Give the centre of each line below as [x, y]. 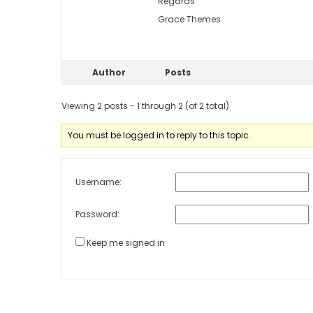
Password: [97, 214]
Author [109, 72]
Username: [99, 182]
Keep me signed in [126, 242]
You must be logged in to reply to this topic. [160, 135]
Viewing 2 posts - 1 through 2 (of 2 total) [145, 105]
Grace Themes [189, 19]
